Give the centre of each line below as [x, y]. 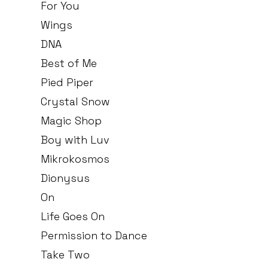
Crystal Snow [75, 102]
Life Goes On [73, 217]
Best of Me [69, 63]
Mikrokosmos [75, 159]
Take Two [65, 255]
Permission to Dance [94, 236]
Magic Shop [71, 121]
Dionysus [65, 178]
